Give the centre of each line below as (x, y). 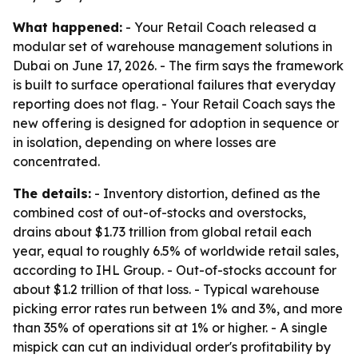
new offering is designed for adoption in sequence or (176, 123)
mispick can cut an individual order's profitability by (172, 347)
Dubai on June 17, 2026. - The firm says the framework (178, 66)
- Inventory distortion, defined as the (206, 193)
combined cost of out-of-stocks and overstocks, (159, 213)
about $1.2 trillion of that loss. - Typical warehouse (166, 289)
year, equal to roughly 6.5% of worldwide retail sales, (176, 251)
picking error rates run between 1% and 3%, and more (178, 308)
